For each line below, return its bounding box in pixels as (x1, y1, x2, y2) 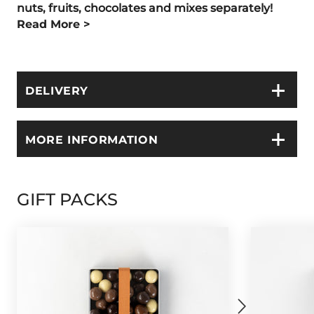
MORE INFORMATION (25, 132, 158, 146)
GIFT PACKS (17, 188, 118, 210)
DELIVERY (25, 83, 89, 97)
